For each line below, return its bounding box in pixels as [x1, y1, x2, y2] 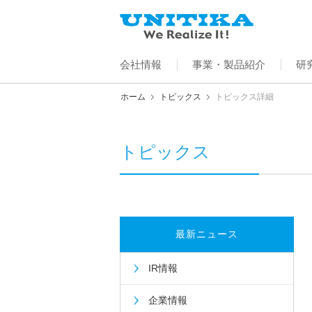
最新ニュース [175, 228, 238, 240]
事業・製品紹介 [192, 58, 265, 70]
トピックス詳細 [215, 91, 274, 102]
